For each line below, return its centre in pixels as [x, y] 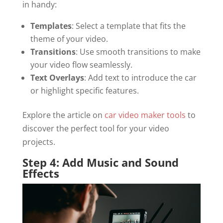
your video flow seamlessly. [81, 65]
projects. [39, 142]
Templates [51, 26]
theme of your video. [69, 39]
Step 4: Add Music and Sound [100, 162]
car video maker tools [144, 115]
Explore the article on [62, 115]
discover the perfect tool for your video [96, 128]
